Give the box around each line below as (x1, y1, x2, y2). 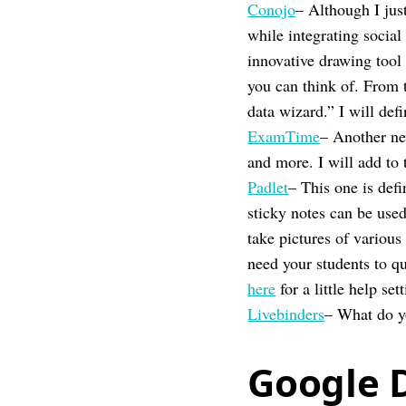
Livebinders (247, 303, 325, 324)
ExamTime (247, 125, 321, 147)
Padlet (247, 176, 289, 198)
